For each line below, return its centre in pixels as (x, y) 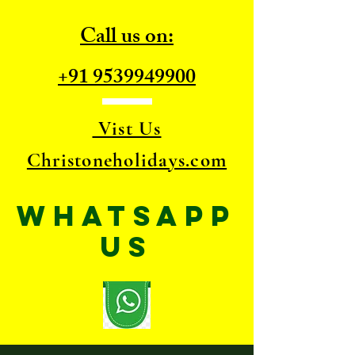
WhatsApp (127, 216)
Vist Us (127, 128)
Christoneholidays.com (127, 160)
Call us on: (127, 38)
